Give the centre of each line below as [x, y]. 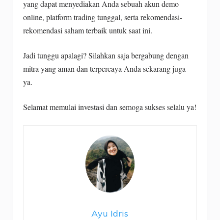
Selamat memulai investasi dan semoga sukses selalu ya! [110, 107]
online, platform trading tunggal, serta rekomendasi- [102, 17]
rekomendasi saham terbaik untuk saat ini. [89, 30]
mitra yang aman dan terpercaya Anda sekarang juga [104, 68]
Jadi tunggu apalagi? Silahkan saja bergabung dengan [106, 55]
